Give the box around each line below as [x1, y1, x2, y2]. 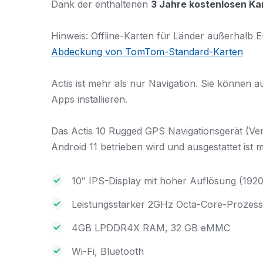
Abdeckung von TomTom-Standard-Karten [51, 46, 243, 58]
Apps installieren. [51, 93, 127, 106]
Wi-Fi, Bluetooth [72, 245, 144, 257]
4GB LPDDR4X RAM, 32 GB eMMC [72, 221, 230, 234]
